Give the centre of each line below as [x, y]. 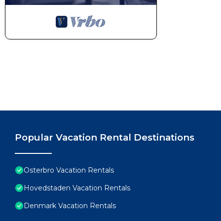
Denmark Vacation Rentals [70, 206]
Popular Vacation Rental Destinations [105, 137]
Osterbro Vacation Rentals [69, 170]
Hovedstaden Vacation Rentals [77, 188]
